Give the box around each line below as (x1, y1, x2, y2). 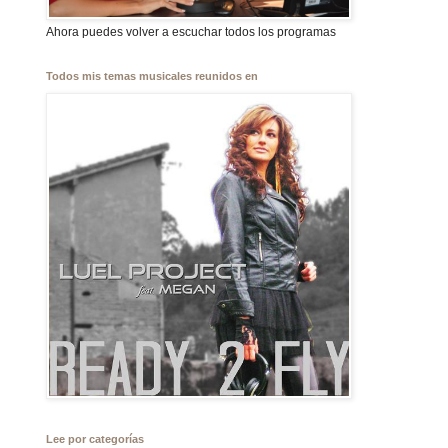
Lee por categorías (46, 433, 144, 445)
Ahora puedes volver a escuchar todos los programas (46, 25, 336, 39)
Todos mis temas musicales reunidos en (46, 70, 258, 82)
